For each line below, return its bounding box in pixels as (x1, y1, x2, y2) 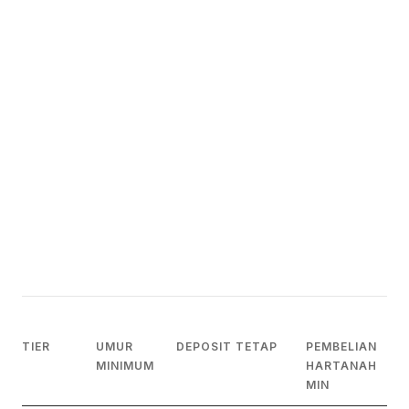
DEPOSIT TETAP (176, 340, 278, 353)
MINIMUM (96, 359, 154, 372)
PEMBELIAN (306, 340, 377, 353)
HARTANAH (306, 359, 377, 372)
